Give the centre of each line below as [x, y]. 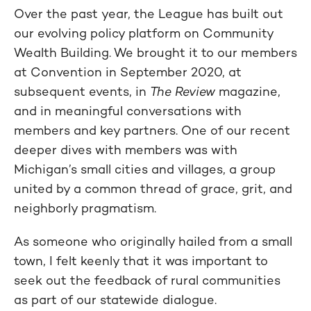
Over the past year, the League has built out [149, 13]
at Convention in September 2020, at [128, 72]
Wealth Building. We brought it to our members [155, 52]
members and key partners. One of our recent [152, 130]
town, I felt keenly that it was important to [141, 260]
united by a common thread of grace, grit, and [153, 188]
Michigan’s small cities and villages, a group [145, 169]
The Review [183, 91]
